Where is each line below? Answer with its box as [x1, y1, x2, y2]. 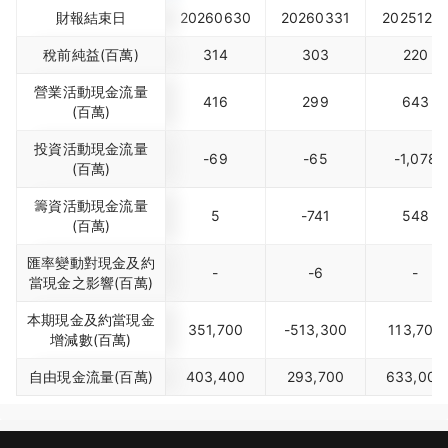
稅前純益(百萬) [43, 46, 139, 63]
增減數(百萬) [50, 331, 132, 348]
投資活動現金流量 [34, 140, 148, 157]
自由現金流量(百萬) [29, 368, 153, 385]
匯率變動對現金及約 [27, 254, 155, 271]
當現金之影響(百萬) [29, 274, 153, 291]
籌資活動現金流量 [34, 197, 148, 214]
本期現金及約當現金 [27, 311, 155, 328]
